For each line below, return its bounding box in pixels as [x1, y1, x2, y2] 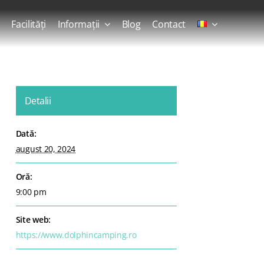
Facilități [11, 17, 47, 31]
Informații [58, 17, 100, 31]
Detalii [24, 94, 51, 107]
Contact [152, 17, 186, 31]
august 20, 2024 [15, 143, 75, 154]
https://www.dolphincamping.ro [15, 229, 137, 240]
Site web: [15, 213, 51, 225]
